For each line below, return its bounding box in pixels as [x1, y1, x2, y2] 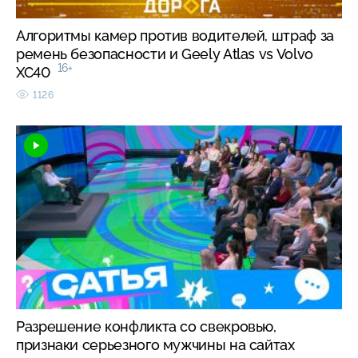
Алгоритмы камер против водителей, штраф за [16, 26, 334, 44]
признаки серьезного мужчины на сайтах [16, 336, 295, 353]
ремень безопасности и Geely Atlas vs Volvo [16, 45, 313, 62]
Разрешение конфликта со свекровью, [16, 317, 276, 335]
